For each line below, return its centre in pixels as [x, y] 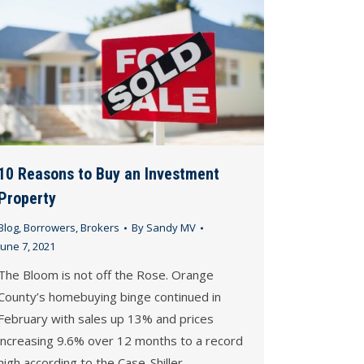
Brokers [100, 228]
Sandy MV [171, 228]
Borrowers [50, 228]
